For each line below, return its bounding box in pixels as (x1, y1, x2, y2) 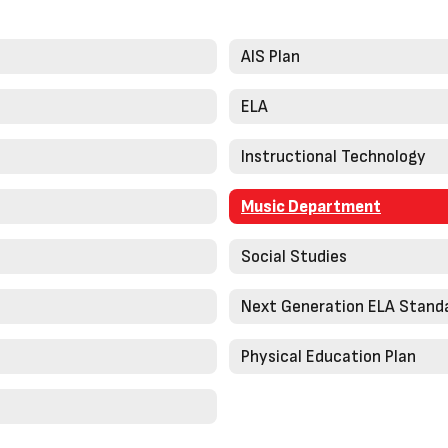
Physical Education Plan (241, 346, 416, 367)
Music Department (241, 196, 381, 217)
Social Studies (241, 246, 347, 267)
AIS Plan (241, 46, 300, 67)
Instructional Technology (241, 146, 426, 167)
